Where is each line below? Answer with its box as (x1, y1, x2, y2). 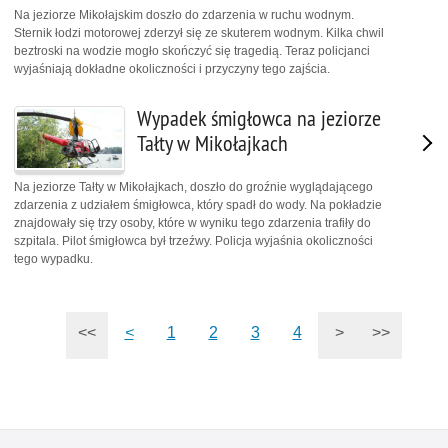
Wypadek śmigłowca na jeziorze (137, 105, 381, 133)
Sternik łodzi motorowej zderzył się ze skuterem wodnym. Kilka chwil (14, 26, 384, 41)
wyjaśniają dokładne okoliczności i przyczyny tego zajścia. (14, 62, 330, 77)
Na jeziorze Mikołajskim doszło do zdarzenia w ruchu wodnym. (14, 8, 354, 23)
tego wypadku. (14, 251, 93, 266)
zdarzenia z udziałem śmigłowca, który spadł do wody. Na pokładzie (14, 197, 382, 212)
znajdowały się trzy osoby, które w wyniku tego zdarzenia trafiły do (14, 215, 371, 230)
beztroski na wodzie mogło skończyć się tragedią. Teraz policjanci (14, 44, 370, 59)
